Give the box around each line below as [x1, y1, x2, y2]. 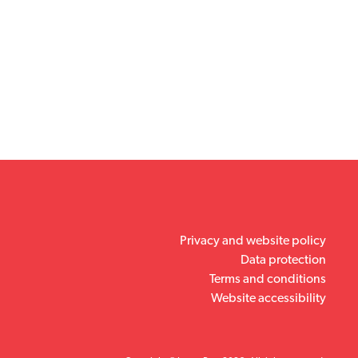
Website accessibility [211, 290, 326, 305]
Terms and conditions [209, 271, 326, 286]
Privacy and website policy [180, 233, 326, 248]
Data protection [241, 252, 326, 267]
